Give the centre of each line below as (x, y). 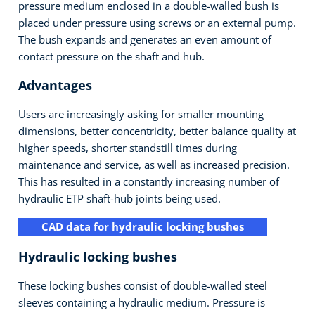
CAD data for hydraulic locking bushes (143, 227)
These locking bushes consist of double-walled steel (143, 286)
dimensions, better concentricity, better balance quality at (157, 130)
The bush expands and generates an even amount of (145, 39)
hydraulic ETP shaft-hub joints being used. (120, 198)
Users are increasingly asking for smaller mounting (141, 114)
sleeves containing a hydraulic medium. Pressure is (142, 303)
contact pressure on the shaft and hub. (112, 56)
